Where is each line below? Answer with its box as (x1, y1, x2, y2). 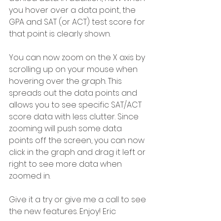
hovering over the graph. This (9, 75, 124, 87)
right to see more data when (9, 158, 124, 170)
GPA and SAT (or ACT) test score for (9, 16, 147, 28)
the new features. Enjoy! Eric (9, 206, 116, 217)
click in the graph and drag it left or (9, 147, 147, 158)
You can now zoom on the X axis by (9, 52, 147, 63)
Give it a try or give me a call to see (9, 194, 148, 205)
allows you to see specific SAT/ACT (9, 99, 144, 110)
